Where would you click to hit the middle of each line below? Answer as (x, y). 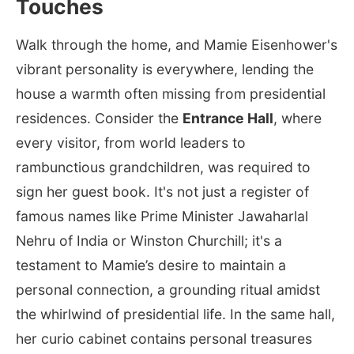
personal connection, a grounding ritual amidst (168, 289)
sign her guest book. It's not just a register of (162, 191)
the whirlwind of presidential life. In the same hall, (175, 314)
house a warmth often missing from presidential (171, 93)
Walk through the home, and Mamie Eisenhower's (177, 44)
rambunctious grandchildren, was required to (163, 167)
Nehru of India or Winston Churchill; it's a (149, 240)
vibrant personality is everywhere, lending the (165, 69)
